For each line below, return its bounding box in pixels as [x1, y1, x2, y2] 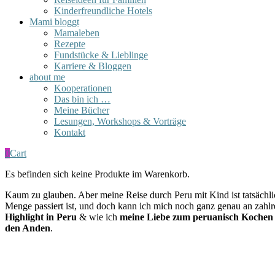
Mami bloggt [29, 16, 79, 27]
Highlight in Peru [5, 211, 77, 222]
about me [29, 71, 65, 82]
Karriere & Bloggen [54, 60, 131, 71]
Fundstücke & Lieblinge [54, 49, 148, 60]
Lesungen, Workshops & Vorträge [54, 115, 186, 126]
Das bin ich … [54, 93, 110, 104]
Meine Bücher [54, 104, 109, 115]
